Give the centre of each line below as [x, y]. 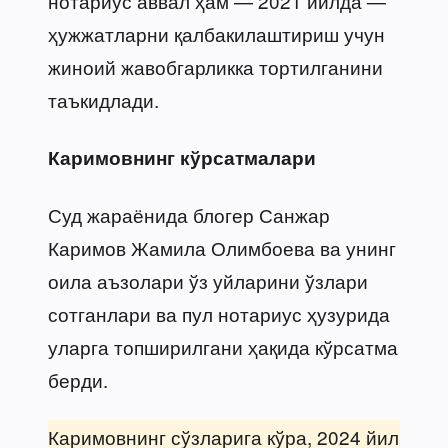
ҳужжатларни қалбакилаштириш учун [216, 33]
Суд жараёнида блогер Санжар [189, 214]
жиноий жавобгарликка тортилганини [215, 66]
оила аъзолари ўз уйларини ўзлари [208, 280]
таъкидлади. [103, 99]
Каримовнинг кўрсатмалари [182, 157]
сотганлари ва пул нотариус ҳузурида [219, 313]
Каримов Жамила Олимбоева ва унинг [222, 247]
